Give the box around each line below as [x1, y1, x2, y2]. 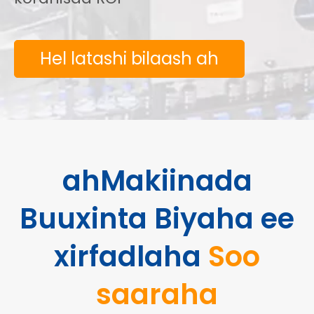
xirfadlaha [54, 237, 208, 276]
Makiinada [100, 161, 252, 200]
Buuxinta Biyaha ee [20, 199, 294, 238]
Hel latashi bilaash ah [40, 47, 219, 70]
